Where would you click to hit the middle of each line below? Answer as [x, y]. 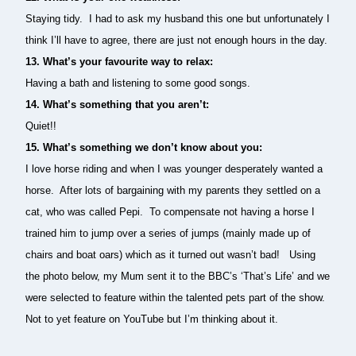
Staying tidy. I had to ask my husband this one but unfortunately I [178, 19]
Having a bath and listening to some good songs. [138, 83]
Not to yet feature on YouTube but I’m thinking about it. [152, 319]
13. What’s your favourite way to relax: [119, 62]
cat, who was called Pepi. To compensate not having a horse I [170, 212]
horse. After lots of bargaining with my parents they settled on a [173, 190]
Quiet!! [43, 126]
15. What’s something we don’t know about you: [144, 147]
